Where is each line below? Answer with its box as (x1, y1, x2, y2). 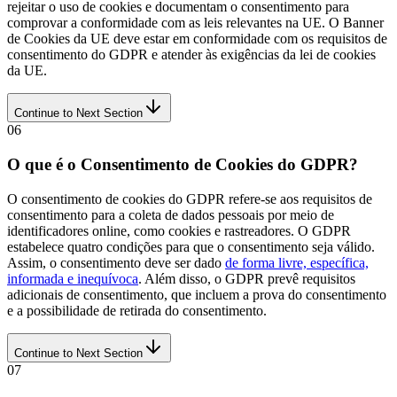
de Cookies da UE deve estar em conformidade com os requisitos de (7, 31, 387, 47)
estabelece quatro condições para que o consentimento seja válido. (7, 238, 375, 254)
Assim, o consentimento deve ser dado (7, 254, 225, 270)
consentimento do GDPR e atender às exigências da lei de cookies (7, 47, 376, 63)
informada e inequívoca (7, 270, 138, 286)
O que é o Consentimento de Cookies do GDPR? (7, 154, 358, 174)
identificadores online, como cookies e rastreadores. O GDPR (7, 222, 351, 238)
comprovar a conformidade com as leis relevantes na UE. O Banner (7, 15, 384, 31)
